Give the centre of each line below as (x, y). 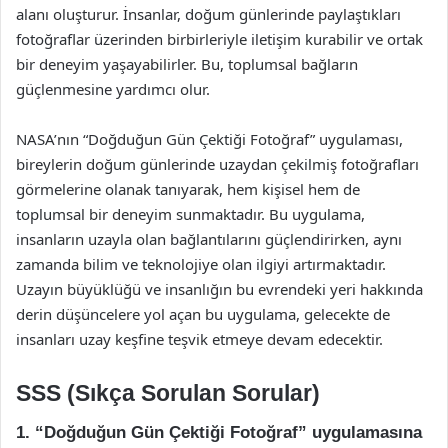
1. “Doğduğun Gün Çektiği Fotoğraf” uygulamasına (219, 432)
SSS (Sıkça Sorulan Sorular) (168, 393)
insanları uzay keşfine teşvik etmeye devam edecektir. (199, 339)
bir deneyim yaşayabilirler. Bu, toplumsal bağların (187, 64)
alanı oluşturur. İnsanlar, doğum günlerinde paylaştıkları (208, 14)
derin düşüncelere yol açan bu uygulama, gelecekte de (203, 314)
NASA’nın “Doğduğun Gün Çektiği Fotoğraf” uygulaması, (209, 139)
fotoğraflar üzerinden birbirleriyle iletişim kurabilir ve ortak (219, 39)
